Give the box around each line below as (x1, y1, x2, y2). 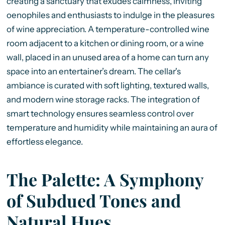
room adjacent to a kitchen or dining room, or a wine (6, 38, 204, 48)
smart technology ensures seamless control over (6, 108, 194, 119)
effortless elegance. (6, 136, 83, 147)
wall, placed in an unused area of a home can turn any (6, 52, 209, 62)
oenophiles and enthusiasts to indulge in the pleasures (6, 10, 214, 20)
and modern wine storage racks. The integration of (6, 94, 200, 104)
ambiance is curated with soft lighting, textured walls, (6, 80, 209, 90)
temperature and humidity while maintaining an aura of (6, 122, 217, 133)
